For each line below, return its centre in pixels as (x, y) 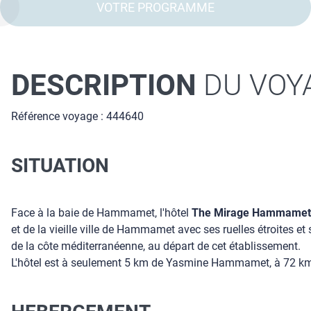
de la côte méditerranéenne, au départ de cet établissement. (156, 246)
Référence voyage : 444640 (77, 116)
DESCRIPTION (104, 85)
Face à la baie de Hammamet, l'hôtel (101, 213)
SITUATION (60, 165)
